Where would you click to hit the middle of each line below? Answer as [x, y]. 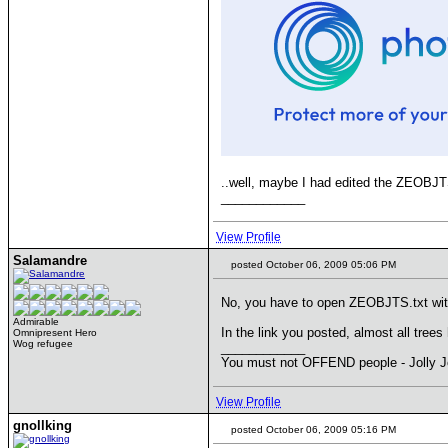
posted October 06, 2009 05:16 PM [312, 429]
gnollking [42, 425]
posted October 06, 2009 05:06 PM [312, 264]
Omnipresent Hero [55, 332]
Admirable [36, 321]
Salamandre [50, 260]
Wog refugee [43, 343]
